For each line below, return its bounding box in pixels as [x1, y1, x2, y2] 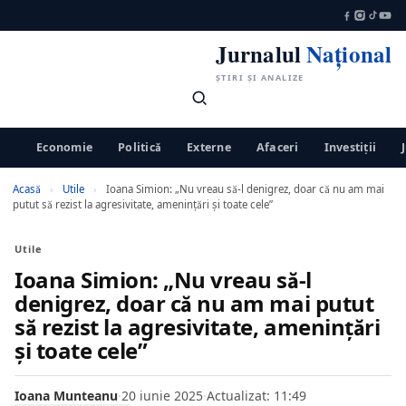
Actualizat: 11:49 [207, 387, 306, 404]
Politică [118, 140, 161, 155]
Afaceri [256, 140, 299, 155]
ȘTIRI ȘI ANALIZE [215, 72, 304, 83]
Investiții [324, 140, 376, 155]
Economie [36, 140, 92, 155]
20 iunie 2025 [121, 387, 203, 404]
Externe [187, 140, 231, 155]
